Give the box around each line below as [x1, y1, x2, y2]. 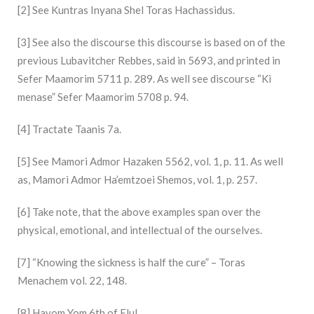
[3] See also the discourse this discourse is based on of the [18, 36, 285, 49]
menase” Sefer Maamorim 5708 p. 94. [18, 90, 189, 104]
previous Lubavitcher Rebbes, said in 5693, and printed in [18, 54, 280, 67]
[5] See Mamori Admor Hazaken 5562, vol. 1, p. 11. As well [18, 155, 283, 168]
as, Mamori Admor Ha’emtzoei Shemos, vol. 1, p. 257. [18, 173, 257, 186]
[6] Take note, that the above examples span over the [18, 205, 261, 219]
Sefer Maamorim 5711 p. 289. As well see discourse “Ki [18, 72, 271, 86]
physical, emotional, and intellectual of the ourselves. [18, 224, 262, 237]
